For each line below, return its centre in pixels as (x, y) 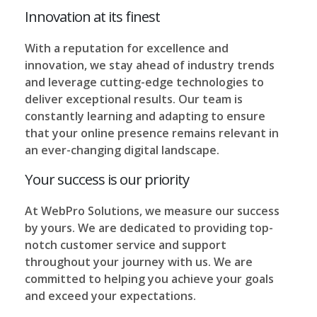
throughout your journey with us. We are (139, 262)
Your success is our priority (107, 179)
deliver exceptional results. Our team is (134, 99)
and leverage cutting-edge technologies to (144, 82)
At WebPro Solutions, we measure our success (152, 211)
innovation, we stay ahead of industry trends (150, 65)
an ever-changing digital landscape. (122, 150)
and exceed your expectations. (110, 296)
